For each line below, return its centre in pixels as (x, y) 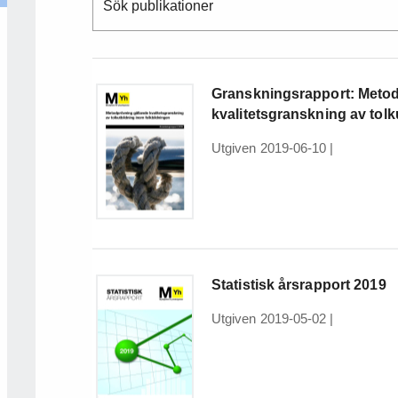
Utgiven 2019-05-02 (269, 319)
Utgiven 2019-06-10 (269, 148)
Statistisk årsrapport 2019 (299, 285)
